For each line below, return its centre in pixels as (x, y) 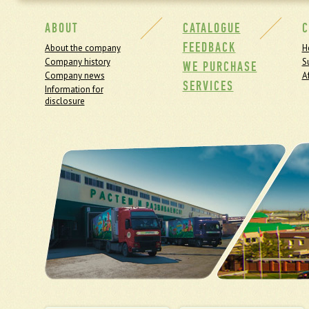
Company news (74, 76)
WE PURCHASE (220, 67)
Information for (74, 89)
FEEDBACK (209, 47)
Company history (77, 62)
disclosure (64, 102)
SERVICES (208, 86)
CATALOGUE (211, 28)
